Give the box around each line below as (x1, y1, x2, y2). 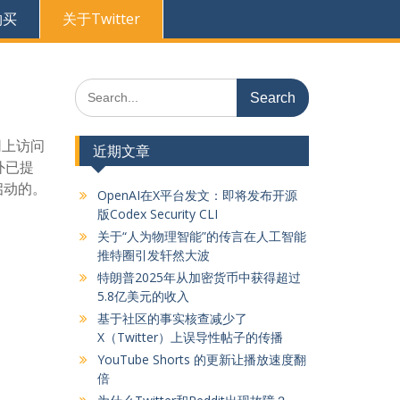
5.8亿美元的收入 (96, 287, 189, 304)
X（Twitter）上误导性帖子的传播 (96, 329, 283, 346)
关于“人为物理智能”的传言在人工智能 (96, 228, 306, 245)
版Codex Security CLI (96, 205, 218, 222)
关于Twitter (62, 9, 140, 29)
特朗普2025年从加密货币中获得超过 (96, 269, 301, 286)
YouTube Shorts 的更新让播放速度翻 (96, 351, 306, 368)
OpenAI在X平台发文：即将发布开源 (96, 187, 297, 204)
